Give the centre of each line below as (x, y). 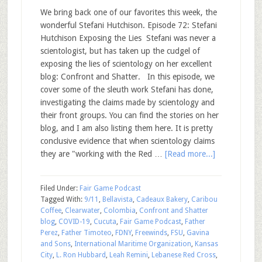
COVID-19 (74, 222)
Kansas (206, 244)
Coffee (51, 211)
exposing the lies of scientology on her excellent (126, 64)
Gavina (198, 233)
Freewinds (151, 233)
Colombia (119, 211)
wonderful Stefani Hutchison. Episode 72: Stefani (128, 25)
